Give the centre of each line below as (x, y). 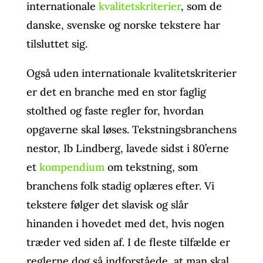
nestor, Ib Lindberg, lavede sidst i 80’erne (127, 148)
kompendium (72, 167)
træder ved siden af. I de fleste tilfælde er (128, 242)
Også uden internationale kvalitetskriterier (131, 73)
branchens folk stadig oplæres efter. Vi (120, 186)
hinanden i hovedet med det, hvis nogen (125, 223)
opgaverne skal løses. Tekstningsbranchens (131, 129)
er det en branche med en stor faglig (116, 92)
